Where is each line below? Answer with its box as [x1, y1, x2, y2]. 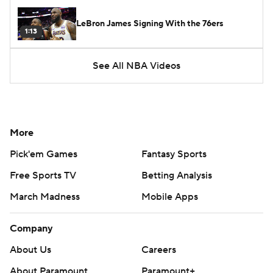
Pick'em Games [10, 148, 77, 161]
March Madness [10, 191, 80, 204]
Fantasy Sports [141, 148, 207, 161]
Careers [141, 244, 176, 257]
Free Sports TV [10, 169, 76, 182]
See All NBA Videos [93, 60, 180, 73]
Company [10, 222, 53, 235]
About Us [10, 244, 51, 257]
